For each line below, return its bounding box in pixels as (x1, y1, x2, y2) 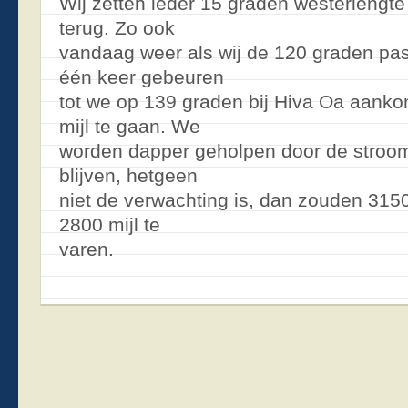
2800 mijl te (59, 213, 160, 235)
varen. (59, 238, 114, 260)
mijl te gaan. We (59, 115, 200, 137)
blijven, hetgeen (59, 164, 198, 186)
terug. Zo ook (59, 16, 175, 38)
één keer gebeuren (59, 66, 224, 87)
